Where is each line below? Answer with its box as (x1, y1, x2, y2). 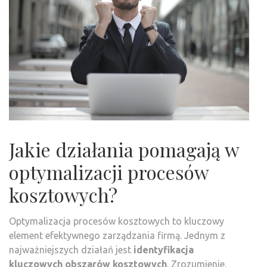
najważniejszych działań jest (9, 244, 133, 256)
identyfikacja (133, 244, 194, 256)
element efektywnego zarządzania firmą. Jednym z (9, 230, 225, 241)
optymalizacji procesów (9, 159, 209, 185)
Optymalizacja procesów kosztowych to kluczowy (9, 216, 224, 227)
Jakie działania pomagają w (9, 136, 239, 163)
